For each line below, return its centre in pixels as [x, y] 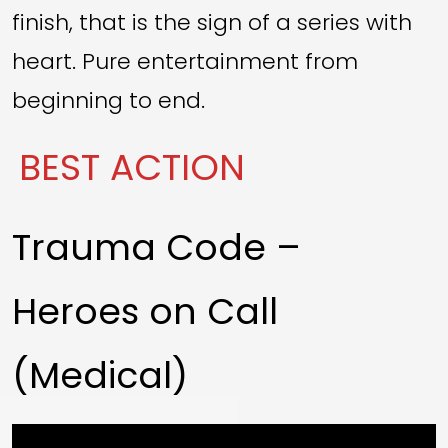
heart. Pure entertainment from [185, 61]
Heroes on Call [145, 311]
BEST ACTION [132, 167]
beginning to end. [108, 100]
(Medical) [100, 375]
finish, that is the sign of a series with [212, 22]
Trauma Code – [156, 247]
